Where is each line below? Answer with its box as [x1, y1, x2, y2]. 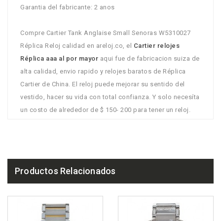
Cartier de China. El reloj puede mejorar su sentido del [20, 80, 185, 88]
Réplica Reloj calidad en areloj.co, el [20, 41, 134, 49]
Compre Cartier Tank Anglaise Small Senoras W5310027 [20, 29, 191, 37]
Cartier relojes [133, 41, 180, 49]
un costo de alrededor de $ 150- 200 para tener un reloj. [20, 106, 190, 113]
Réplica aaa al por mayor [20, 54, 100, 62]
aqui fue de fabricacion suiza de [100, 54, 200, 62]
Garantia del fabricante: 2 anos [20, 3, 115, 11]
